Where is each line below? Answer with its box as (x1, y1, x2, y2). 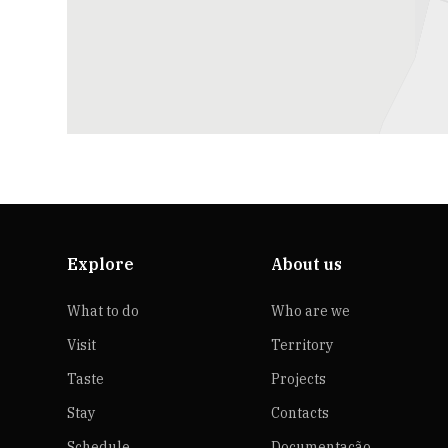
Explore (67, 253, 135, 274)
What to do (67, 301, 140, 320)
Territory (270, 335, 333, 354)
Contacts (270, 403, 329, 422)
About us (270, 253, 342, 274)
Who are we (270, 301, 350, 320)
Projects (270, 369, 326, 388)
